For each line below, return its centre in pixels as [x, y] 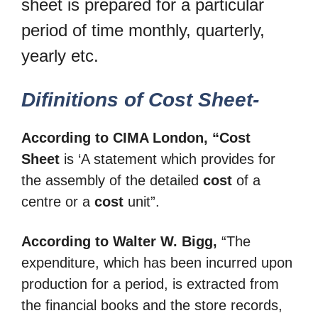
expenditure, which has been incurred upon [157, 262]
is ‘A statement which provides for [168, 159]
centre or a [58, 202]
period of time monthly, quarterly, [143, 30]
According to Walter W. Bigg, [119, 241]
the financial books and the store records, [152, 305]
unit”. [142, 202]
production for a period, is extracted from [150, 284]
